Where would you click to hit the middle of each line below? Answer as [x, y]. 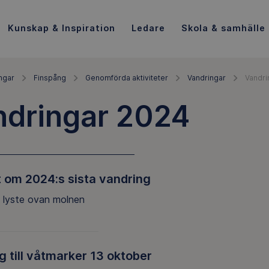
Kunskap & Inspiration [61, 28]
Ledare [148, 28]
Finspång [50, 78]
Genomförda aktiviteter [127, 78]
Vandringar [207, 78]
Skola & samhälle [223, 28]
